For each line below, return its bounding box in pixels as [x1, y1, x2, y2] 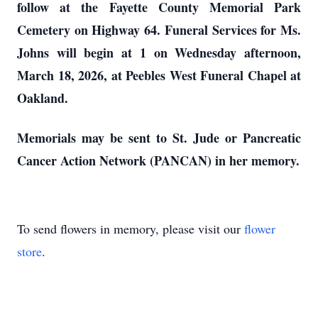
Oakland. [17, 89, 72, 107]
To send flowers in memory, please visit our [17, 220, 244, 237]
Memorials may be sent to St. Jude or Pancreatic [17, 128, 301, 147]
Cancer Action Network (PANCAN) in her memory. [17, 151, 300, 170]
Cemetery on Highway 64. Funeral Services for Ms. [17, 21, 301, 39]
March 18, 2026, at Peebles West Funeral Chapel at [17, 66, 301, 84]
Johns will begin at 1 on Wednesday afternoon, [17, 43, 301, 62]
